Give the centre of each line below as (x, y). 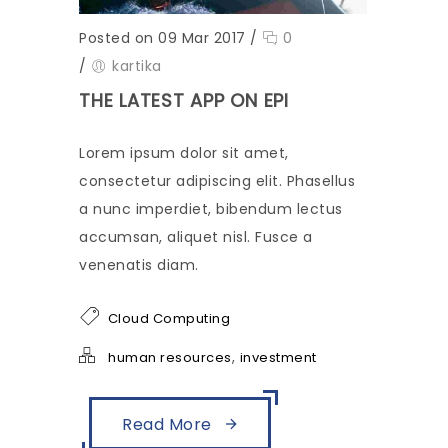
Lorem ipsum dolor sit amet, (184, 153)
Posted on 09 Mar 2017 (162, 38)
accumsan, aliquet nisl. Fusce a (196, 237)
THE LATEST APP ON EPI (184, 100)
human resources (170, 357)
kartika (137, 66)
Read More (169, 424)
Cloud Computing (168, 318)
